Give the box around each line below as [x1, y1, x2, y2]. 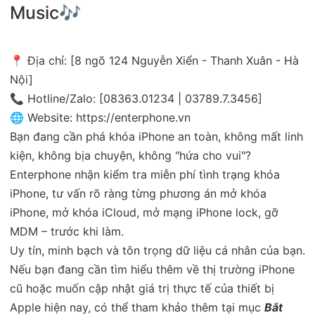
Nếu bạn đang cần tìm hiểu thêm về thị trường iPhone [10, 262, 295, 276]
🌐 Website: [10, 110, 76, 124]
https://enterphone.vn [76, 110, 191, 124]
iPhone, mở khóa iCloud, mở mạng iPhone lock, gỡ [10, 205, 278, 219]
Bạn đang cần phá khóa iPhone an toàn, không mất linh [10, 129, 303, 143]
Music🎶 [10, 1, 81, 23]
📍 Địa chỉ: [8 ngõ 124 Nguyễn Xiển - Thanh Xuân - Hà [10, 53, 299, 67]
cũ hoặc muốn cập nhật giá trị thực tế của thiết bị [10, 281, 274, 295]
